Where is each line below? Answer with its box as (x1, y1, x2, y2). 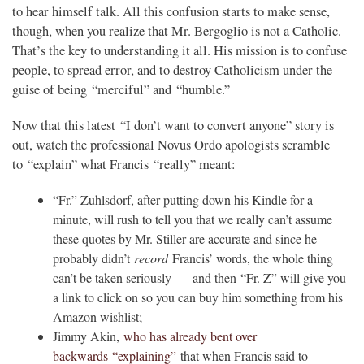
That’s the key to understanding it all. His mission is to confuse (12, 41, 347, 59)
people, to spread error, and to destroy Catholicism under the (12, 60, 332, 79)
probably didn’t (53, 249, 134, 266)
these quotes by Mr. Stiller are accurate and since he (53, 229, 317, 247)
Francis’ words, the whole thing (172, 249, 333, 266)
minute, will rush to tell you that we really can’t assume (53, 210, 332, 227)
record (134, 249, 172, 266)
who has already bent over (123, 327, 257, 344)
